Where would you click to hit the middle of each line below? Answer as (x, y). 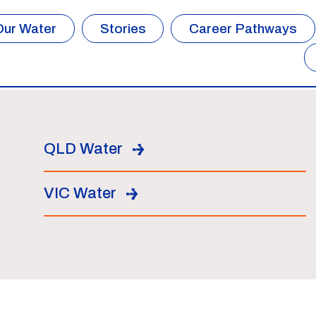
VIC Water (80, 193)
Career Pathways (243, 29)
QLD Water (84, 149)
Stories (123, 29)
